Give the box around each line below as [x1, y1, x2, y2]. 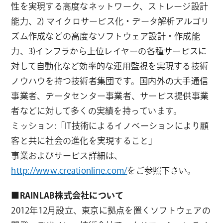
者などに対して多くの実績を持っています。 [11, 106, 182, 115]
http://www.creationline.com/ [11, 166, 127, 175]
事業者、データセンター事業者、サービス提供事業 [11, 91, 209, 100]
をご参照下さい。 [127, 166, 196, 175]
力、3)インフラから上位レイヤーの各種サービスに [11, 46, 207, 55]
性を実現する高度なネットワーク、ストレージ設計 [11, 1, 209, 10]
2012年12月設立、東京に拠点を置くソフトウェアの [11, 206, 211, 215]
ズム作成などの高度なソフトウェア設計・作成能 [11, 31, 200, 40]
